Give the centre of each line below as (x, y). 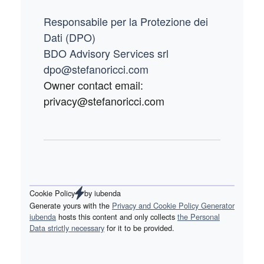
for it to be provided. (139, 227)
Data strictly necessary (67, 227)
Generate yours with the (71, 205)
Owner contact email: (93, 85)
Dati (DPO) (70, 37)
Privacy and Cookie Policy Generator (173, 205)
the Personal (199, 216)
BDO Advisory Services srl (106, 53)
